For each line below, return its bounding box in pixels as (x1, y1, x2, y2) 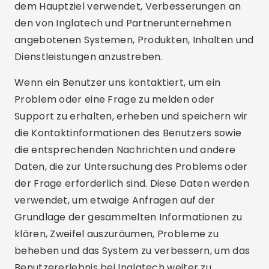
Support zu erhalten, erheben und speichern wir (14, 109, 248, 123)
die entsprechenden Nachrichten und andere (14, 143, 236, 157)
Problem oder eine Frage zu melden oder (14, 92, 215, 106)
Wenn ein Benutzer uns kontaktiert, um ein (14, 76, 221, 89)
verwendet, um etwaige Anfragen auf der (14, 193, 216, 207)
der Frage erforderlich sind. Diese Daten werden (14, 177, 250, 190)
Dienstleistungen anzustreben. (14, 50, 163, 64)
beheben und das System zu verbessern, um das (14, 244, 250, 258)
